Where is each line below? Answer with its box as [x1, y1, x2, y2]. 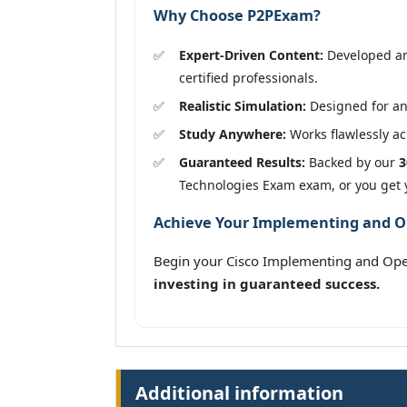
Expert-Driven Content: [179, 45, 323, 64]
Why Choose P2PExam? [154, 5, 321, 26]
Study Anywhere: [179, 124, 286, 143]
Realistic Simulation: [179, 96, 306, 114]
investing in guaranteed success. [154, 274, 380, 293]
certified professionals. [179, 68, 318, 86]
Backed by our [305, 153, 399, 171]
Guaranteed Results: [179, 153, 305, 171]
